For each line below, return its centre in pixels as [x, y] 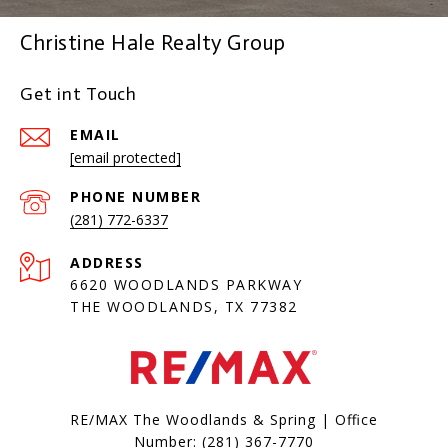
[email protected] [125, 158]
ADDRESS [107, 263]
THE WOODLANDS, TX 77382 [184, 307]
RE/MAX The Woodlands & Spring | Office [224, 420]
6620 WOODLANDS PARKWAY [186, 285]
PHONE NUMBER [135, 197]
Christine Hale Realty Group [153, 43]
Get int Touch [78, 94]
